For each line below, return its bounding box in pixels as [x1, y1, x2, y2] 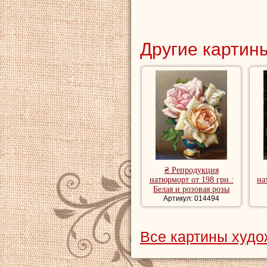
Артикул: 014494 [163, 194, 220, 203]
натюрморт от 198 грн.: [149, 175, 234, 185]
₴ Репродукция [164, 166, 219, 175]
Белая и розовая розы [153, 185, 230, 194]
